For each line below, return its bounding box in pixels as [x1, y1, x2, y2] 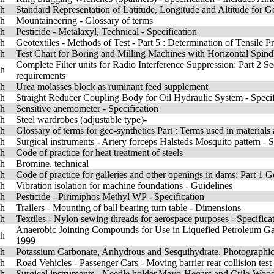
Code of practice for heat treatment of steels [16, 147, 183, 158]
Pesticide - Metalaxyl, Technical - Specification [16, 26, 197, 37]
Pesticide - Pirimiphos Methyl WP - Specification [16, 191, 204, 202]
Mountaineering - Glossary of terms [16, 15, 153, 26]
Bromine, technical [16, 158, 89, 169]
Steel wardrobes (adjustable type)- [16, 114, 147, 125]
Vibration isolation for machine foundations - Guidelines [16, 180, 232, 191]
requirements [16, 70, 65, 81]
